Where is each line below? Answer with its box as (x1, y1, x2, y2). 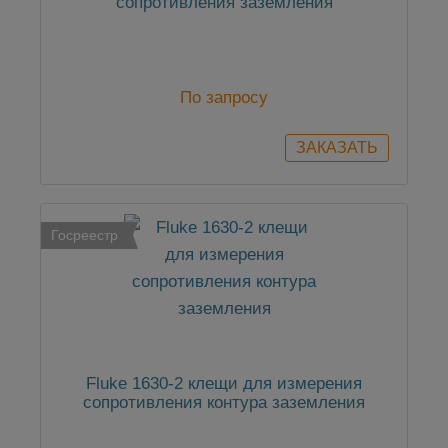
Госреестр (51, 227, 118, 244)
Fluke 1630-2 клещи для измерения (86, 374, 362, 394)
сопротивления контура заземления (83, 393, 365, 413)
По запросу (180, 88, 268, 108)
